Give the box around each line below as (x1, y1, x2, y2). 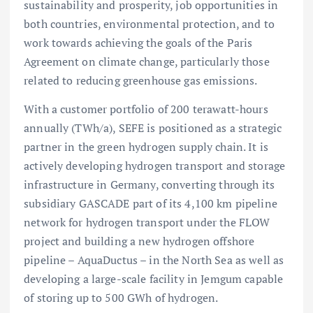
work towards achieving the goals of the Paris (24, 34, 253, 50)
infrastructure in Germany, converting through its (24, 176, 275, 192)
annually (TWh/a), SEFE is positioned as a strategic (24, 119, 282, 136)
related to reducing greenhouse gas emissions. (24, 72, 260, 88)
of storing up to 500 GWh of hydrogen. (24, 289, 219, 305)
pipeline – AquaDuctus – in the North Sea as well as (24, 252, 284, 268)
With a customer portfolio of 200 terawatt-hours (24, 101, 268, 117)
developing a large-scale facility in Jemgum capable (24, 270, 284, 286)
